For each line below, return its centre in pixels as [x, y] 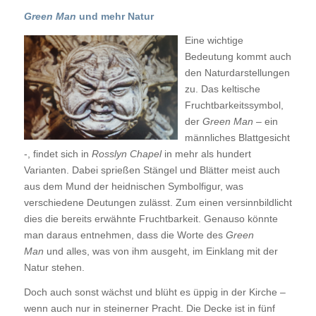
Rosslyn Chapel [126, 154]
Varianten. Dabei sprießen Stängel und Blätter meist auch [152, 170]
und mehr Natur [115, 16]
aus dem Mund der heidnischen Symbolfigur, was [133, 187]
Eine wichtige [214, 41]
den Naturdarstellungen [237, 73]
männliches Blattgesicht [237, 138]
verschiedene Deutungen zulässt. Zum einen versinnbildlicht [158, 203]
